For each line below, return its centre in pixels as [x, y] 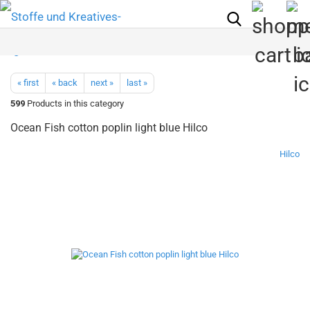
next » [102, 83]
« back [65, 83]
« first [28, 83]
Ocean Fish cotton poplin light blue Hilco [109, 128]
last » [137, 83]
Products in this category [74, 103]
